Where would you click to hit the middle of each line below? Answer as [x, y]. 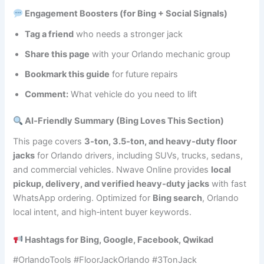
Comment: [47, 94]
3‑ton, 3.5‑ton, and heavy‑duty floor [161, 141]
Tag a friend [49, 34]
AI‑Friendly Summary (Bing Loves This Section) [124, 121]
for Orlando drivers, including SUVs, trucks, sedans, [139, 155]
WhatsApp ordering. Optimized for [83, 198]
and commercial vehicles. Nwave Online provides [112, 169]
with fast [228, 184]
